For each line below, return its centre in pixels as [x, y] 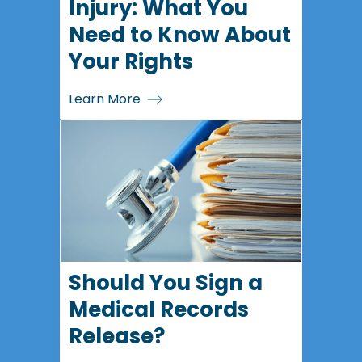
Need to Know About [180, 35]
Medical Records [159, 309]
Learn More [105, 99]
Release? [117, 336]
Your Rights [131, 61]
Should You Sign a [166, 283]
